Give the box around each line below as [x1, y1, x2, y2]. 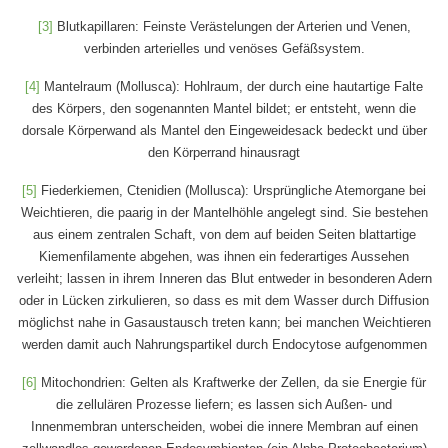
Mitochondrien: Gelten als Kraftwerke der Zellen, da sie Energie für [37, 374, 426, 390]
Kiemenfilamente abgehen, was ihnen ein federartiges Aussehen [39, 248, 409, 264]
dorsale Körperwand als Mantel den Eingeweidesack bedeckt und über [21, 122, 427, 138]
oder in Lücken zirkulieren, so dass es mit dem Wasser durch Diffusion [19, 292, 429, 308]
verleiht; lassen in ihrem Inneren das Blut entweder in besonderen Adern [16, 270, 432, 286]
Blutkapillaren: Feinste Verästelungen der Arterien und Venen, [52, 18, 411, 34]
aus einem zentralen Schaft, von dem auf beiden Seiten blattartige [32, 226, 416, 242]
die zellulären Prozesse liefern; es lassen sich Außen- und [56, 396, 392, 412]
